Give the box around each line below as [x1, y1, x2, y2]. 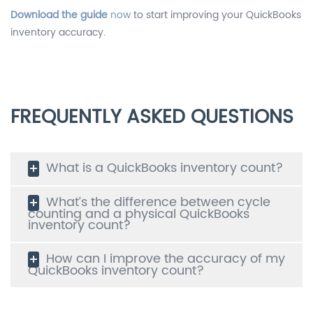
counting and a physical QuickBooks [28, 203, 249, 224]
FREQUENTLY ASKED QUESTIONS [10, 101, 293, 133]
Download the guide [10, 6, 108, 23]
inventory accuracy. [10, 24, 105, 41]
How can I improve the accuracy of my [46, 248, 285, 269]
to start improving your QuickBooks [131, 6, 301, 23]
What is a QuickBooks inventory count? [46, 157, 283, 178]
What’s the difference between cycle [46, 191, 270, 212]
